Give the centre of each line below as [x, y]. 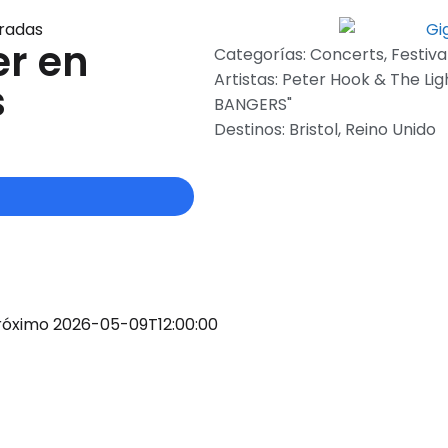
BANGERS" [252, 105]
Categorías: [261, 55]
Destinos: [251, 130]
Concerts [346, 55]
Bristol [313, 130]
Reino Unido [390, 130]
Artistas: [247, 80]
